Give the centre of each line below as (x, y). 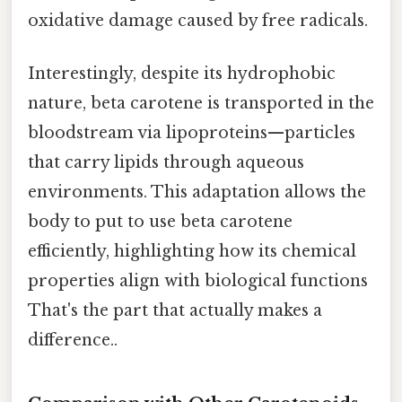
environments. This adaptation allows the (197, 192)
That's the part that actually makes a (175, 310)
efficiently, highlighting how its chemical (192, 251)
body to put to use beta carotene (160, 221)
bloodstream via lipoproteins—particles (192, 132)
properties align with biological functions (198, 280)
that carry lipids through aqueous (166, 162)
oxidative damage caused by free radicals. (198, 20)
